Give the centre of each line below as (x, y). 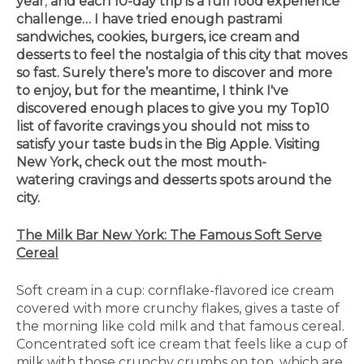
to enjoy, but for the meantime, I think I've (152, 91)
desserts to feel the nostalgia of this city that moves (182, 55)
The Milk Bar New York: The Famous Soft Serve (169, 236)
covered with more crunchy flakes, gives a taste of (178, 309)
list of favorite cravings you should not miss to (163, 127)
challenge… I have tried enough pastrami (149, 19)
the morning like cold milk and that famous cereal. (180, 327)
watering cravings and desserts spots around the (174, 180)
